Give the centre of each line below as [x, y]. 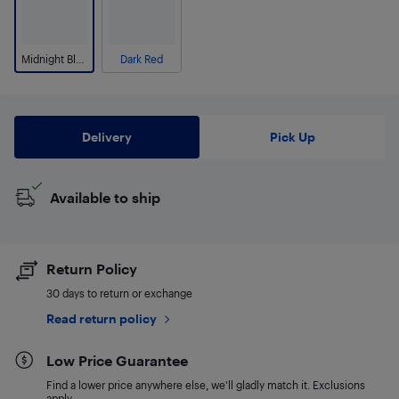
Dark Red [142, 59]
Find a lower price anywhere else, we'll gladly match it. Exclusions [206, 385]
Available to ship [105, 197]
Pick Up [292, 137]
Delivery [107, 137]
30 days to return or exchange [119, 293]
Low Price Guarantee [117, 360]
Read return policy [102, 318]
